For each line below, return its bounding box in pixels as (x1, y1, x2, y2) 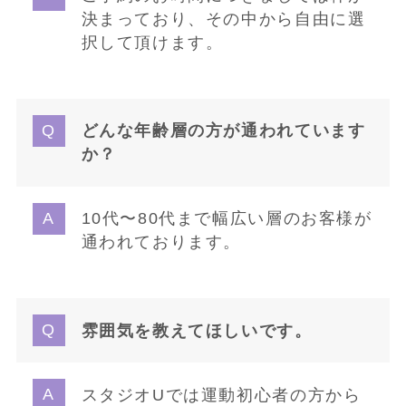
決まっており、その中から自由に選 (81, 9, 366, 28)
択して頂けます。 (81, 33, 224, 52)
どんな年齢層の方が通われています (81, 121, 366, 140)
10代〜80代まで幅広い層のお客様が (81, 209, 372, 228)
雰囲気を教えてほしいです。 (81, 321, 313, 340)
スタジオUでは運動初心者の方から (81, 385, 362, 404)
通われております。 (81, 233, 242, 252)
